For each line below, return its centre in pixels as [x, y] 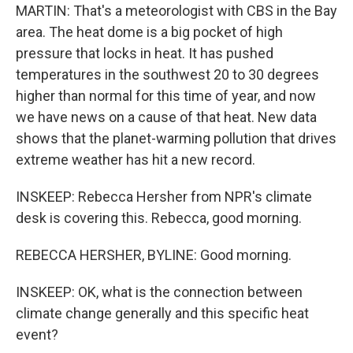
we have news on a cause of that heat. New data [166, 117]
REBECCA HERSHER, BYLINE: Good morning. [154, 255]
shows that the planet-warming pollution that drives [176, 138]
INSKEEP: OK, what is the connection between [159, 292]
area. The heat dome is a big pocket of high [149, 32]
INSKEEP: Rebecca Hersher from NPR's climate [164, 197]
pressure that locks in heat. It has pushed [145, 53]
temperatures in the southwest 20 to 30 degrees [167, 74]
